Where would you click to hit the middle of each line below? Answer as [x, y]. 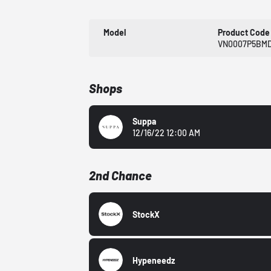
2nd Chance [121, 176]
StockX [146, 214]
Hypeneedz [154, 260]
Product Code [243, 33]
